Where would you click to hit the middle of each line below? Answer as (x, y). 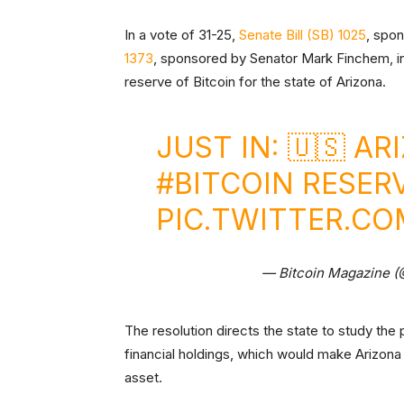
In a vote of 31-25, (182, 35)
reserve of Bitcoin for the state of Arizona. (255, 82)
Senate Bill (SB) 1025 (303, 35)
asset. (145, 378)
